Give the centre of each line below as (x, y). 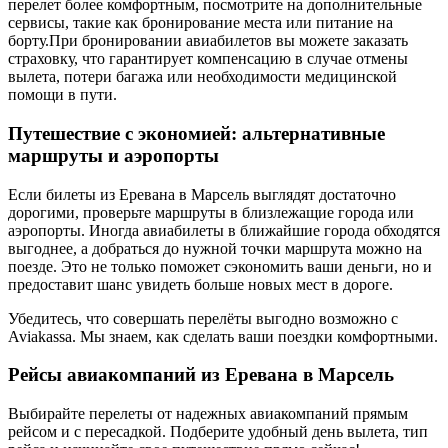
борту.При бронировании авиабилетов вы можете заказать (208, 41)
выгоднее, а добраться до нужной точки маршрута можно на (215, 248)
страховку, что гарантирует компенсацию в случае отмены (208, 59)
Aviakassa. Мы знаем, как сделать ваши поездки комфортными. (223, 336)
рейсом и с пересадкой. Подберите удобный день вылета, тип (218, 432)
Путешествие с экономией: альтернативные (196, 133)
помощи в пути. (62, 95)
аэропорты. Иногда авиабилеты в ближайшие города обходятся (224, 230)
